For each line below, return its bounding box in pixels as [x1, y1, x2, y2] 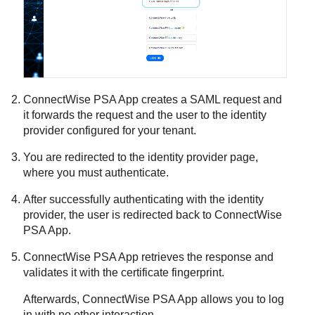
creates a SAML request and [139, 93, 283, 105]
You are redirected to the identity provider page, [23, 150, 259, 163]
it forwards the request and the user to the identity [23, 108, 267, 121]
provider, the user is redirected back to [23, 208, 215, 221]
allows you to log [198, 292, 285, 305]
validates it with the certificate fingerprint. [23, 266, 225, 278]
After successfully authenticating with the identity [23, 193, 264, 205]
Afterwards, [23, 292, 83, 305]
